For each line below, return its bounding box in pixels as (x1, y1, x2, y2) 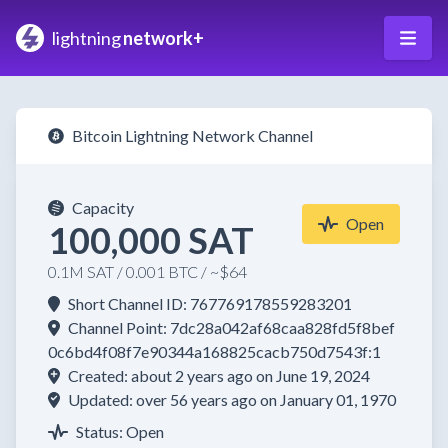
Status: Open (76, 422, 164, 441)
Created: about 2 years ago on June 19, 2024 (68, 366, 370, 385)
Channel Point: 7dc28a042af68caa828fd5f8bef (68, 318, 395, 337)
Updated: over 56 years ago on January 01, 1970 (68, 390, 396, 409)
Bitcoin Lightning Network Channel (72, 126, 313, 145)
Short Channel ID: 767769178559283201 (68, 294, 352, 313)
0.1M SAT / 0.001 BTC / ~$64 (48, 262, 247, 281)
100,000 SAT (48, 218, 254, 262)
